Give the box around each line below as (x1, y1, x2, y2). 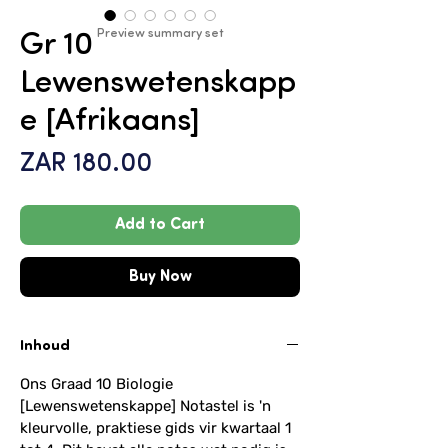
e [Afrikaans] (20, 106, 200, 138)
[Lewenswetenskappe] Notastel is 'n (20, 397, 271, 415)
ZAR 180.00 (20, 151, 152, 178)
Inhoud (20, 339, 70, 353)
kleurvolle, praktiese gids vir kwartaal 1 (20, 419, 291, 437)
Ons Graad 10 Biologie (20, 375, 173, 393)
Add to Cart (115, 217, 205, 233)
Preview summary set (96, 27, 224, 40)
